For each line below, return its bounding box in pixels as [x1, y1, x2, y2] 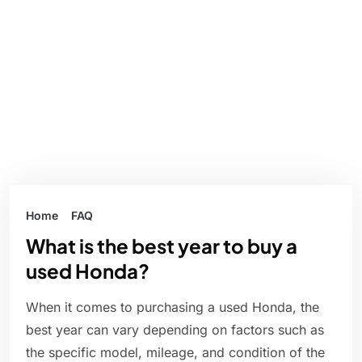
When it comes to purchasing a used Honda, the [26, 299, 319, 316]
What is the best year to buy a [26, 234, 297, 259]
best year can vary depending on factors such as [26, 322, 324, 339]
